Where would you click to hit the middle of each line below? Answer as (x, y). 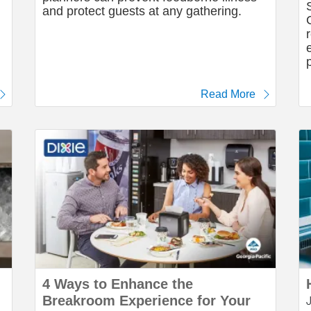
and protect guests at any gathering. (142, 11)
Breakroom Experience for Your (146, 301)
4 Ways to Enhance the (118, 284)
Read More (228, 94)
